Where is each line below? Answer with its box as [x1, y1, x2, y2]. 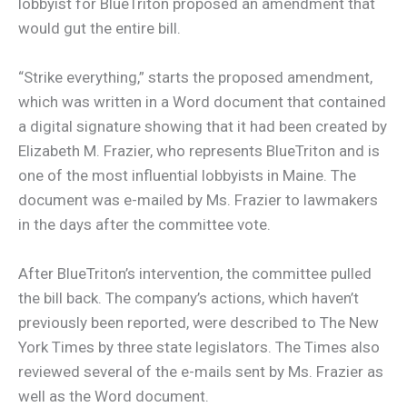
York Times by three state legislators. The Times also [18, 338, 380, 357]
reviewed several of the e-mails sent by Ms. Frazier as [18, 362, 383, 382]
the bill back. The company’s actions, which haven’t [18, 289, 359, 308]
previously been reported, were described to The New [18, 313, 379, 333]
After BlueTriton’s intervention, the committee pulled [18, 264, 372, 283]
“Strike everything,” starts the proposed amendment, [18, 68, 372, 87]
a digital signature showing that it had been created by [18, 117, 387, 136]
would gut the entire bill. [18, 19, 181, 38]
